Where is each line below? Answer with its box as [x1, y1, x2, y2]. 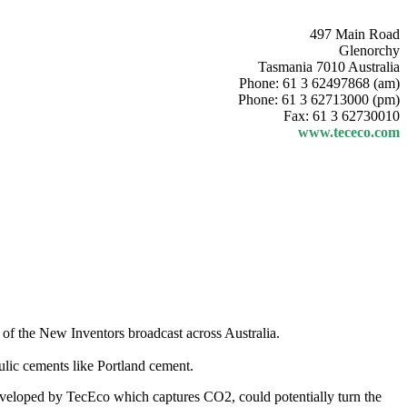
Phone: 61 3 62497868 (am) [239, 75, 400, 91]
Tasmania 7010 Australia [258, 59, 400, 74]
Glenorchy [339, 43, 400, 58]
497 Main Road [310, 26, 400, 42]
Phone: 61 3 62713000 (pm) [238, 92, 400, 107]
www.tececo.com [298, 124, 400, 140]
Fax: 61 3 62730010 [283, 108, 400, 124]
